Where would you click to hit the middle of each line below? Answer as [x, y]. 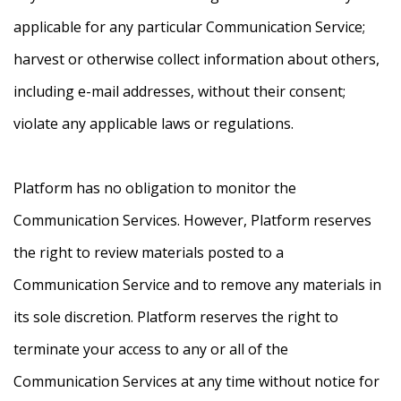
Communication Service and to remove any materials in [197, 285]
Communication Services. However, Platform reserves [192, 221]
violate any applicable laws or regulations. [154, 124]
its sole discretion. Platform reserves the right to [176, 317]
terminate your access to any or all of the [151, 350]
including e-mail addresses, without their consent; [179, 92]
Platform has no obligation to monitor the [155, 188]
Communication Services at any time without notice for [196, 382]
